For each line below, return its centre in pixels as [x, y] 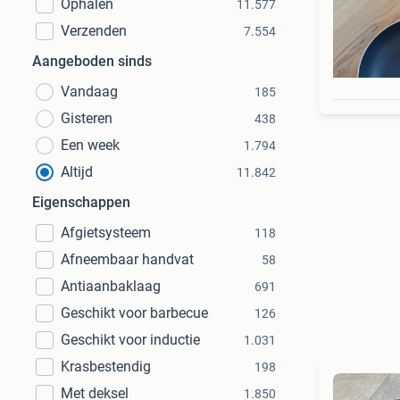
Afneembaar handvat [127, 259]
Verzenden [94, 31]
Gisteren [87, 118]
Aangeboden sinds [92, 61]
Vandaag [89, 92]
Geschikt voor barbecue [134, 313]
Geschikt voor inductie [130, 340]
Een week [90, 145]
